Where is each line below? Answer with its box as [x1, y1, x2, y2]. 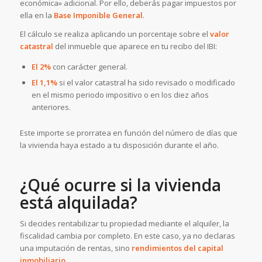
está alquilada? [19, 191, 137, 213]
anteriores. [31, 102, 71, 112]
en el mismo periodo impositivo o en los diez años [31, 89, 209, 100]
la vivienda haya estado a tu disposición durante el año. [19, 140, 219, 150]
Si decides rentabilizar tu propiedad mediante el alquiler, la [19, 218, 229, 229]
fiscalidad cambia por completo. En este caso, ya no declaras [19, 230, 235, 242]
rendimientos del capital [131, 243, 223, 254]
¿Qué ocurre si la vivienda [19, 174, 221, 196]
